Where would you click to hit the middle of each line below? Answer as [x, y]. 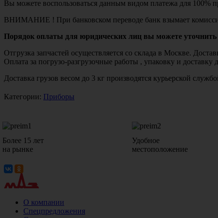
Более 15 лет [23, 140]
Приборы [59, 96]
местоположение [160, 149]
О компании [44, 202]
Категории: [24, 96]
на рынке [18, 149]
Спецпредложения [54, 211]
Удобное [146, 140]
